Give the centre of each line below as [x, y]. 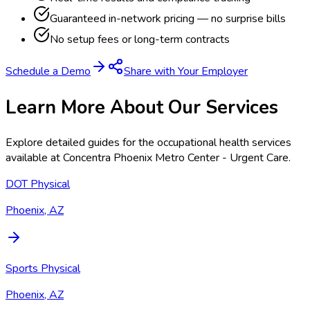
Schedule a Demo [48, 72]
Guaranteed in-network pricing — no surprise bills [168, 19]
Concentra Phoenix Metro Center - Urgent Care [176, 157]
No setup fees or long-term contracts [140, 40]
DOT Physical [38, 184]
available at [34, 157]
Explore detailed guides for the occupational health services [148, 142]
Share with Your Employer [186, 72]
